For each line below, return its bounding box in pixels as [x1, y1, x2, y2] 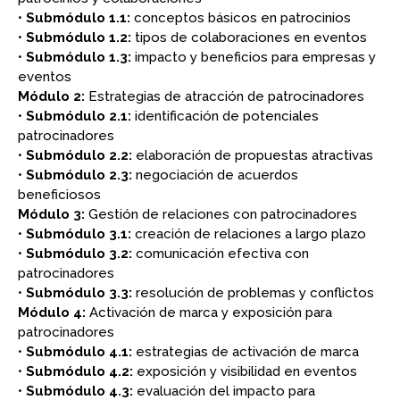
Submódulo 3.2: [26, 245, 132, 262]
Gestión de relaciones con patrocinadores [85, 205, 357, 222]
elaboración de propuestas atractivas [132, 146, 373, 163]
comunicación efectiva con [132, 245, 309, 262]
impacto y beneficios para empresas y [131, 48, 376, 65]
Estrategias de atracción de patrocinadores [85, 87, 364, 104]
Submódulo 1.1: [26, 9, 130, 26]
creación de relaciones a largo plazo [131, 225, 366, 242]
